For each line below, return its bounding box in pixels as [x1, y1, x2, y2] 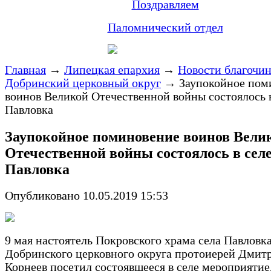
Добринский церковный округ [5, 76, 161, 90]
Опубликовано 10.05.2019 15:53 [5, 189, 168, 203]
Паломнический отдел [107, 21, 223, 34]
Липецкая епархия [64, 63, 160, 76]
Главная [5, 63, 46, 76]
